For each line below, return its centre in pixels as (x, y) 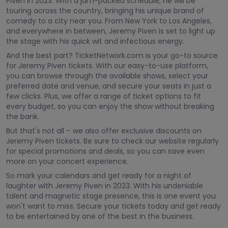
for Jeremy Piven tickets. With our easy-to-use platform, (107, 66)
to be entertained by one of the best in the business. (100, 216)
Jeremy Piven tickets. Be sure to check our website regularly (112, 141)
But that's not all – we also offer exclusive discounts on (104, 131)
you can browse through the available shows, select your (107, 76)
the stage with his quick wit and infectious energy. (95, 41)
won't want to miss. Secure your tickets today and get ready (113, 206)
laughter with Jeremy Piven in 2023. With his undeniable (105, 186)
